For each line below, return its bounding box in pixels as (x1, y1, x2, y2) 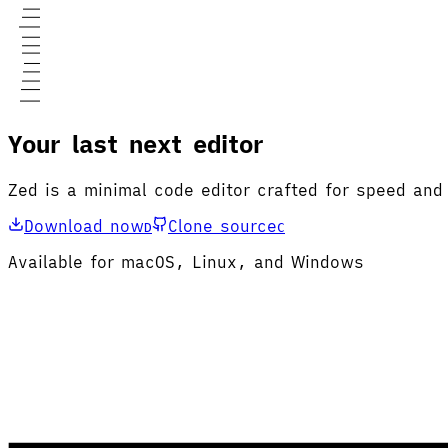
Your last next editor (8, 127, 264, 160)
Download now (24, 215, 144, 236)
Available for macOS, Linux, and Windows (8, 251, 364, 272)
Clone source (168, 215, 277, 236)
